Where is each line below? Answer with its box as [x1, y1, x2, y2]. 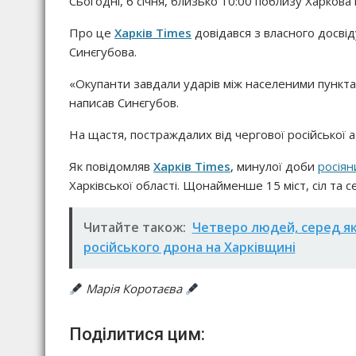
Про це [69, 24, 114, 41]
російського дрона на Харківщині [83, 238, 296, 257]
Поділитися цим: [69, 324, 205, 345]
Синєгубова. [69, 43, 137, 60]
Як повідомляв [69, 157, 153, 174]
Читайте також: [83, 219, 186, 237]
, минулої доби [230, 157, 318, 174]
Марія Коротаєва [83, 281, 186, 297]
